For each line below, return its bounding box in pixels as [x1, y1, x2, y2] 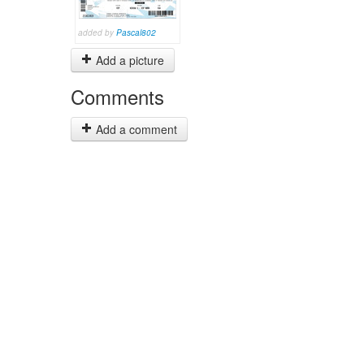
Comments [71, 82, 164, 110]
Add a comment [93, 121, 177, 137]
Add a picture [93, 52, 164, 68]
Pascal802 [116, 27, 156, 38]
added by [78, 27, 116, 38]
